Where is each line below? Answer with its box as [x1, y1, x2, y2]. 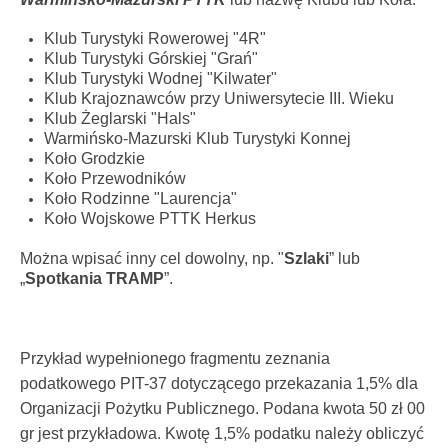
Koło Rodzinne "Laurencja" [44, 190, 237, 208]
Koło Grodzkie [44, 150, 145, 168]
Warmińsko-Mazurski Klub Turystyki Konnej [44, 130, 351, 148]
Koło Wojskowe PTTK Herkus [44, 210, 256, 228]
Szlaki [284, 249, 329, 267]
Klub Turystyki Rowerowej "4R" [44, 30, 266, 48]
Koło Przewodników [44, 170, 186, 188]
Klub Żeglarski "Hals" [44, 110, 196, 128]
